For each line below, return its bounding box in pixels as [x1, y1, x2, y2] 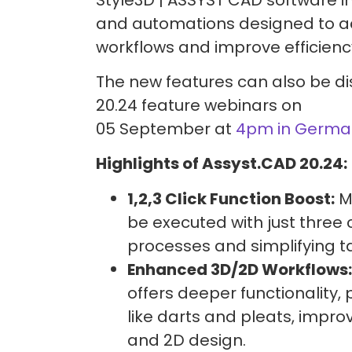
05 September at [96, 118, 236, 141]
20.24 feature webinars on [96, 94, 302, 117]
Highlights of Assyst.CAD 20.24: [96, 152, 347, 175]
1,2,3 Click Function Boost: [127, 187, 335, 210]
